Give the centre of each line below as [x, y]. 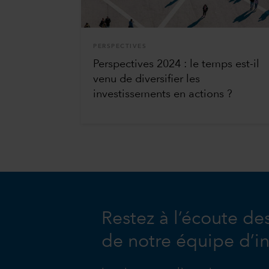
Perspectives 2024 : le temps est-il [177, 65]
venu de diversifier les [147, 80]
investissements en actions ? [163, 95]
